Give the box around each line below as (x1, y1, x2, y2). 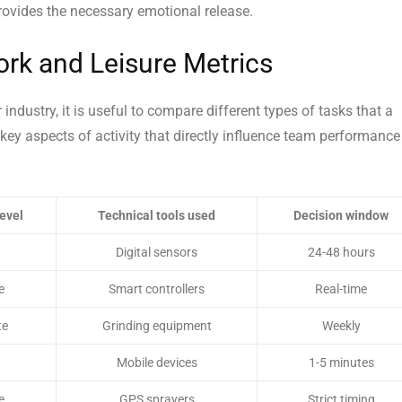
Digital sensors (116, 245, 197, 260)
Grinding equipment (101, 319, 212, 334)
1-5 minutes (308, 355, 374, 371)
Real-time (315, 282, 367, 297)
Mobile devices (116, 355, 197, 371)
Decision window (293, 208, 389, 223)
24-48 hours (307, 245, 375, 260)
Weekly (321, 319, 361, 334)
